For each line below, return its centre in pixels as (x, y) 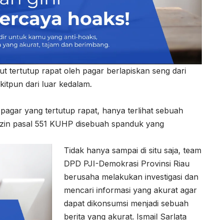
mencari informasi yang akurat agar (130, 190)
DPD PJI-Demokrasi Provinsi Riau (127, 164)
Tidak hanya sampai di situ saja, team (133, 151)
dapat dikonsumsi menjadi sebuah (126, 204)
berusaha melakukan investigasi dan (131, 177)
